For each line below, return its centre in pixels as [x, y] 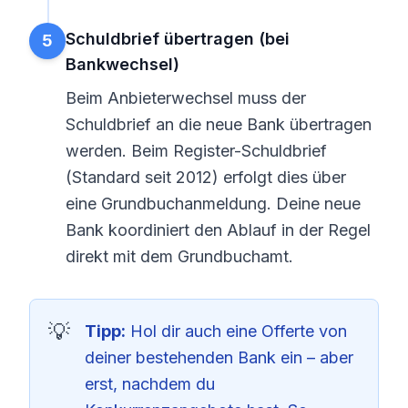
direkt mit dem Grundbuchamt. [179, 256]
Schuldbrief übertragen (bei [178, 39]
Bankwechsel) [122, 64]
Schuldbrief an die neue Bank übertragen [219, 124]
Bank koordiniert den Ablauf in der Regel [218, 230]
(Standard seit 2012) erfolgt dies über [206, 177]
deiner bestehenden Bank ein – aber [219, 357]
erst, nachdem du [150, 384]
